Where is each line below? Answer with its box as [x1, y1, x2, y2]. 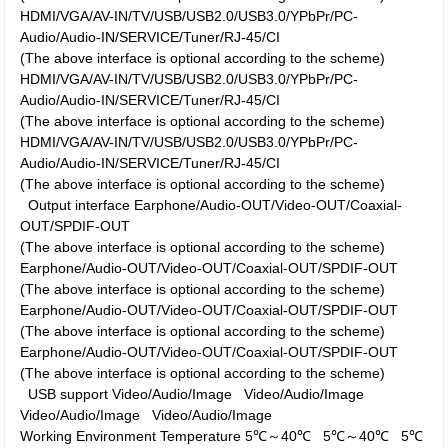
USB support [28, 386, 109, 402]
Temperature [160, 428, 242, 444]
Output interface [28, 197, 131, 213]
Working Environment [20, 428, 157, 444]
